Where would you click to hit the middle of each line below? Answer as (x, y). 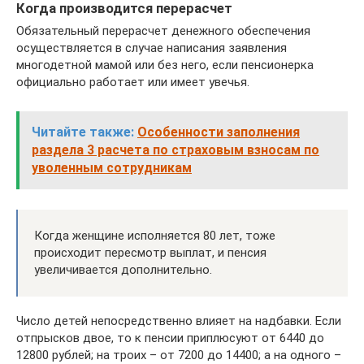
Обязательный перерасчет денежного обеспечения (163, 31)
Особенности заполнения (219, 132)
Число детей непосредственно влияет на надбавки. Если (179, 321)
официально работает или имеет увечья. (133, 82)
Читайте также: (83, 132)
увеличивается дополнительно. (123, 270)
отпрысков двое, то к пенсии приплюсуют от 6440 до (170, 338)
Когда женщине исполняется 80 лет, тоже (155, 236)
